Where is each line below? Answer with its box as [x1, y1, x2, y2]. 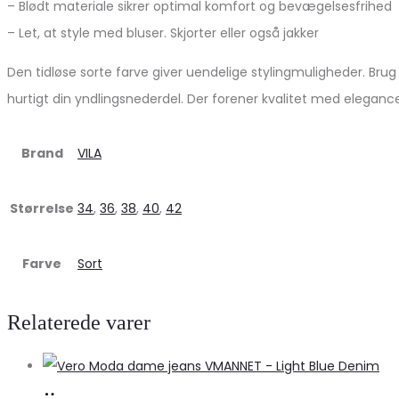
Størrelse [10, 199, 74, 217]
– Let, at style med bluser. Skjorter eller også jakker [7, 23, 319, 42]
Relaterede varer [7, 310, 151, 334]
